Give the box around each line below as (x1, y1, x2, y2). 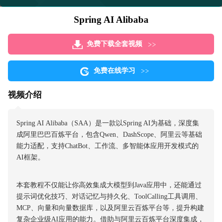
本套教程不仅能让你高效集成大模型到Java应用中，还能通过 (16, 181, 202, 189)
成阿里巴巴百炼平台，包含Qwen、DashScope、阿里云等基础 (16, 130, 202, 138)
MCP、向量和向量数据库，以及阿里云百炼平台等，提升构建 (16, 204, 204, 212)
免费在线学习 (94, 66, 136, 74)
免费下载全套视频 (87, 39, 143, 48)
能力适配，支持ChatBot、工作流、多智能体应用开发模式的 (16, 141, 199, 150)
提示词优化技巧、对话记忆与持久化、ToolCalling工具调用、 (16, 192, 202, 201)
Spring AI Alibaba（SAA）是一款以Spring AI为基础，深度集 (16, 118, 199, 127)
